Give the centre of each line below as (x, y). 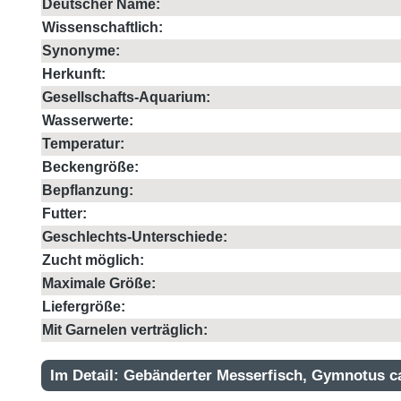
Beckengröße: (90, 166)
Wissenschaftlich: (102, 27)
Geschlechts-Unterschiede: (135, 236)
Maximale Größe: (99, 283)
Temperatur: (83, 143)
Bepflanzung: (88, 190)
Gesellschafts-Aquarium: (126, 97)
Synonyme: (81, 50)
